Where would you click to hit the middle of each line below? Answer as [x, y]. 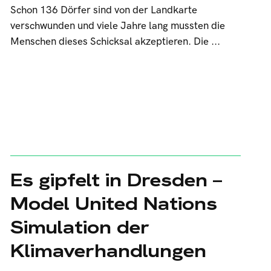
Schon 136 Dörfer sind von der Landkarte [103, 10]
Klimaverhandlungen [108, 251]
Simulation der [80, 227]
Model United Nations [113, 204]
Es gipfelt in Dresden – [116, 180]
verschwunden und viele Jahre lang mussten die [117, 26]
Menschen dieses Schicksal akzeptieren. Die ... [115, 42]
